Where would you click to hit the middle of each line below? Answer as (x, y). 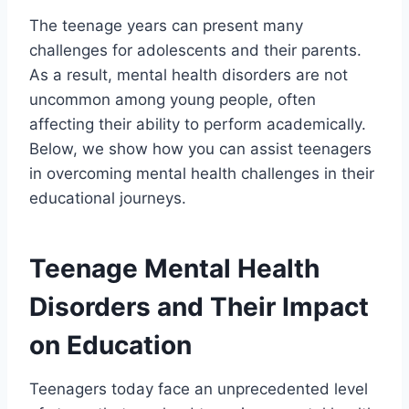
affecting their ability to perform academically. (198, 125)
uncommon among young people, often (173, 100)
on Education (110, 346)
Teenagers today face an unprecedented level (199, 389)
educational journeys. (108, 199)
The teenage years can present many (166, 26)
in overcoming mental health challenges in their (202, 174)
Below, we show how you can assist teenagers (200, 149)
